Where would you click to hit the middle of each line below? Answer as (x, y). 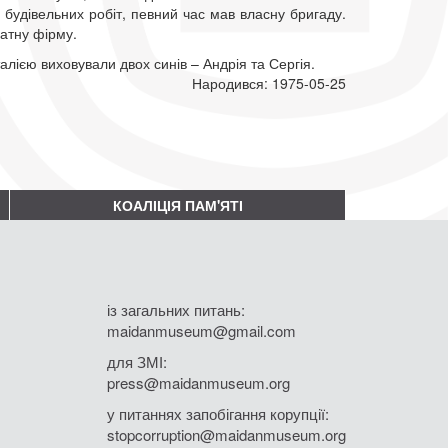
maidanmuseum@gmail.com (201, 331)
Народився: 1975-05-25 (269, 82)
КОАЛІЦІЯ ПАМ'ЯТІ (177, 205)
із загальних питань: (176, 310)
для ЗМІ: (137, 362)
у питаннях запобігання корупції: (218, 414)
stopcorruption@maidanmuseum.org (226, 435)
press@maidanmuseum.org (198, 383)
